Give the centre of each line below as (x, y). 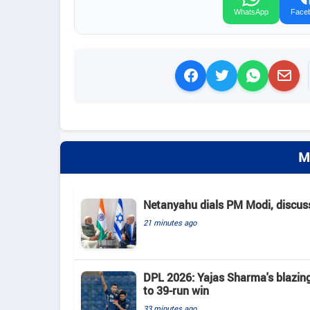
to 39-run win (176, 291)
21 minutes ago (170, 223)
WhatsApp (251, 12)
